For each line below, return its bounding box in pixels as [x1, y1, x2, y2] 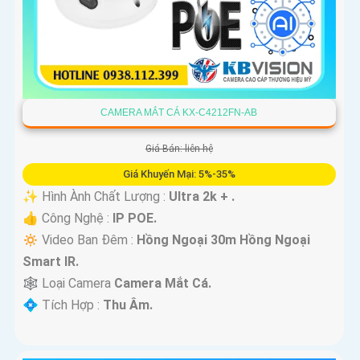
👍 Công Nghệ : [22, 211, 112, 227]
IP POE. [112, 211, 157, 227]
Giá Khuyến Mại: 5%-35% [122, 168, 235, 181]
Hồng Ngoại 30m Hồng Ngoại [137, 232, 310, 248]
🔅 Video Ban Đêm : [22, 232, 137, 248]
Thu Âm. [103, 297, 153, 313]
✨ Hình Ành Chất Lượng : [22, 189, 169, 205]
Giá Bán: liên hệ [145, 143, 213, 155]
